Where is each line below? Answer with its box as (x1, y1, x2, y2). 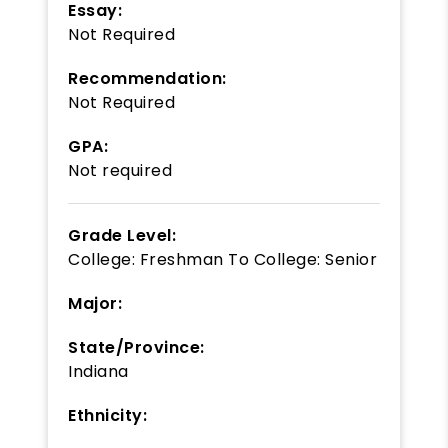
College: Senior (253, 247, 377, 271)
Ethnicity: (68, 403, 147, 427)
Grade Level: (68, 223, 176, 247)
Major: (68, 291, 122, 315)
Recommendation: (68, 66, 227, 90)
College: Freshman (68, 247, 224, 271)
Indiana (68, 359, 129, 383)
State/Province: (68, 335, 205, 359)
